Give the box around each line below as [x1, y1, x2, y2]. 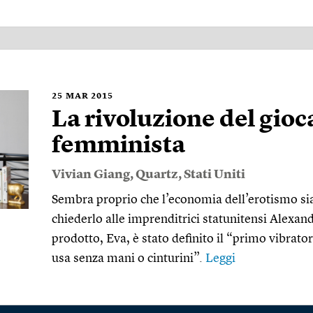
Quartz [136, 168, 178, 181]
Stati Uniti [184, 168, 245, 181]
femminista [52, 134, 185, 158]
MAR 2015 [66, 92, 113, 101]
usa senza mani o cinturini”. [52, 252, 205, 265]
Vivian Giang [52, 168, 130, 181]
